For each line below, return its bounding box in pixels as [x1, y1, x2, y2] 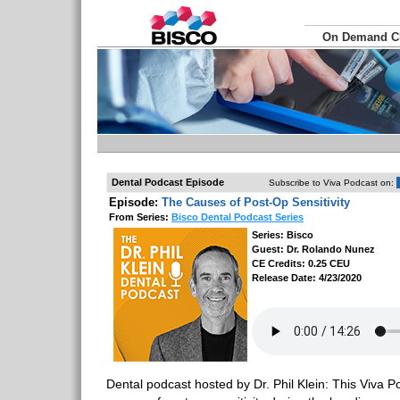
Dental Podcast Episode [112, 177, 224, 187]
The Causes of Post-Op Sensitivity [162, 196, 350, 209]
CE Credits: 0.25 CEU [252, 258, 350, 269]
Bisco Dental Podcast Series [171, 212, 304, 222]
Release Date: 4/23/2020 [252, 272, 362, 283]
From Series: [109, 212, 171, 222]
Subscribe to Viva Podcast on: [269, 178, 394, 187]
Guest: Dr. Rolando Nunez [252, 244, 375, 254]
